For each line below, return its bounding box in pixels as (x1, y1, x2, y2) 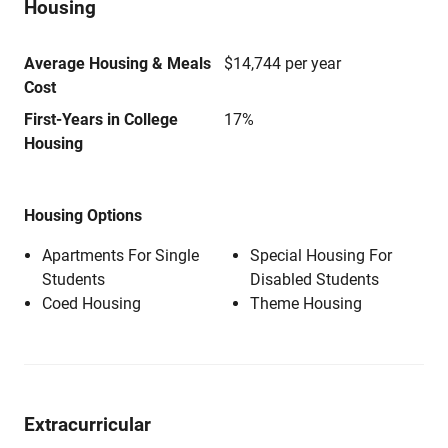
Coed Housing (42, 294, 141, 313)
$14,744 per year (224, 54, 341, 73)
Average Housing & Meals (24, 54, 211, 73)
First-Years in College (24, 110, 178, 129)
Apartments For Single (42, 246, 199, 265)
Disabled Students (250, 270, 379, 289)
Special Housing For (250, 246, 392, 265)
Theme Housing (250, 294, 362, 313)
